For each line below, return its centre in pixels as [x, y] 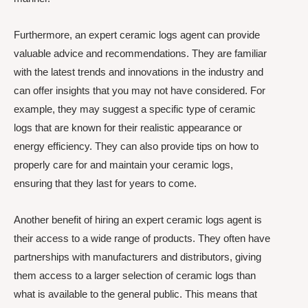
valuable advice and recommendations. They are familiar [140, 53]
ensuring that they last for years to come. [105, 183]
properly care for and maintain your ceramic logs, [123, 165]
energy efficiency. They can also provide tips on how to [136, 146]
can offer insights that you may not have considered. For [140, 90]
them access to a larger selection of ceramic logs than [135, 276]
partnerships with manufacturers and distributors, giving [137, 257]
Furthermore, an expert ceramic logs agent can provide [137, 35]
